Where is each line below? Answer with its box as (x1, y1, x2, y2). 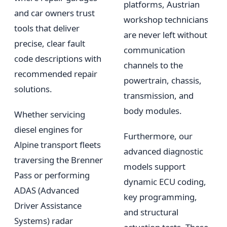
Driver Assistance (14, 200, 82, 212)
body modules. (124, 105, 182, 117)
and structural (124, 206, 178, 218)
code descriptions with (14, 53, 101, 65)
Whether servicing (14, 108, 85, 121)
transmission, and (124, 90, 194, 102)
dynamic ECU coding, (124, 176, 206, 188)
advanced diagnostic (124, 145, 203, 158)
